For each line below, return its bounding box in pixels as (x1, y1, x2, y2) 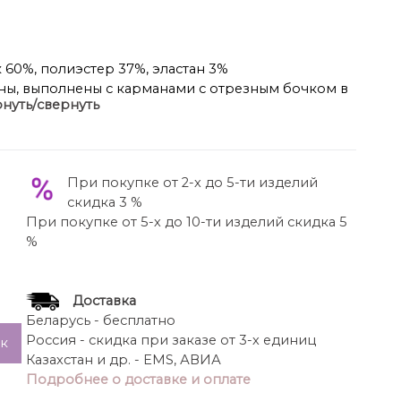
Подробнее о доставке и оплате (25, 371, 251, 388)
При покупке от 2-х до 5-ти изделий (66, 175, 318, 191)
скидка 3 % (66, 194, 142, 210)
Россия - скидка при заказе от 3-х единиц (25, 332, 316, 349)
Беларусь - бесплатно (25, 312, 175, 329)
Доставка (72, 293, 136, 309)
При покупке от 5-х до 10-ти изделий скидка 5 (25, 214, 347, 230)
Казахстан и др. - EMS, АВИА (25, 352, 221, 369)
